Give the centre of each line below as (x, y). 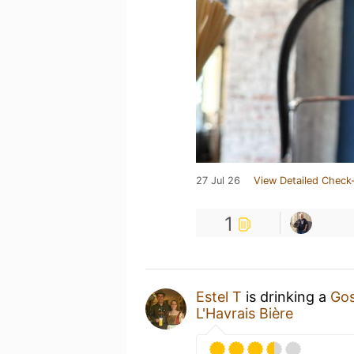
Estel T (219, 296)
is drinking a (286, 296)
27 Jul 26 (218, 180)
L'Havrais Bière (245, 313)
